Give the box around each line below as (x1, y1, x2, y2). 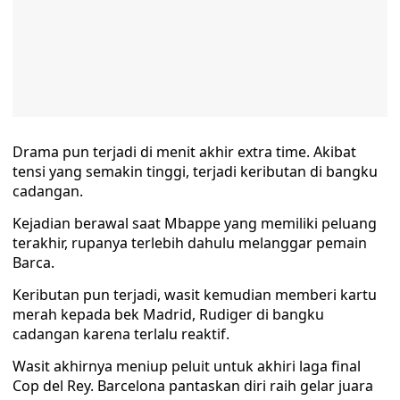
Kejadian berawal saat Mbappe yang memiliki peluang (12, 213, 377, 233)
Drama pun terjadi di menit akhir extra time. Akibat (12, 142, 356, 162)
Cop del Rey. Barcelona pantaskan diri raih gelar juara (12, 376, 373, 396)
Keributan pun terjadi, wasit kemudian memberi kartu (12, 285, 377, 304)
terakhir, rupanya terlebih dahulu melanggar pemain (12, 233, 367, 253)
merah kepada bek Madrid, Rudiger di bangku (12, 304, 324, 324)
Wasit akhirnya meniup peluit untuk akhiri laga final (12, 356, 361, 376)
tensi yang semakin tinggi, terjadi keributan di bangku (12, 162, 378, 181)
